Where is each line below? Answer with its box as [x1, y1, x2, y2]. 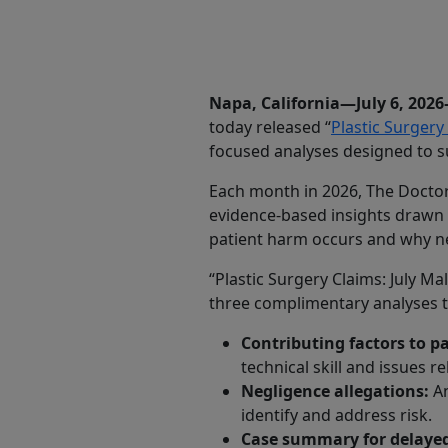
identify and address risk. [241, 403, 432, 426]
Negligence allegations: [241, 379, 433, 402]
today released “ [209, 115, 331, 138]
